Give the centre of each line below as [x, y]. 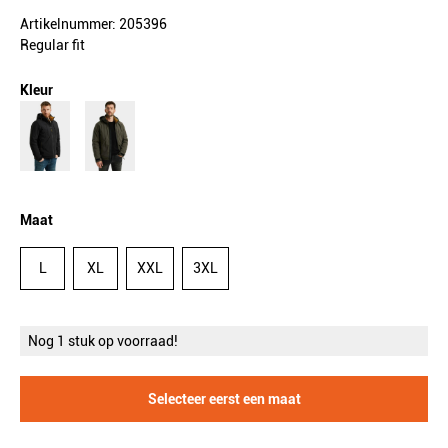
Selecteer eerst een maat [224, 399]
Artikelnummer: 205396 [93, 24]
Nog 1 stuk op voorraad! [103, 340]
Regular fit [52, 45]
